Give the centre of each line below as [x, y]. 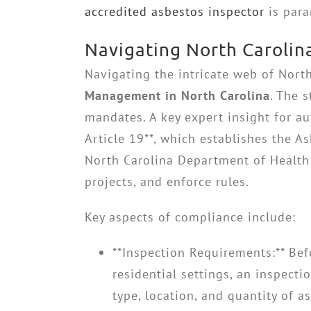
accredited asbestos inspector [175, 11]
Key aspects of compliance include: [190, 217]
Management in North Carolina [177, 95]
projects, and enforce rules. [167, 182]
